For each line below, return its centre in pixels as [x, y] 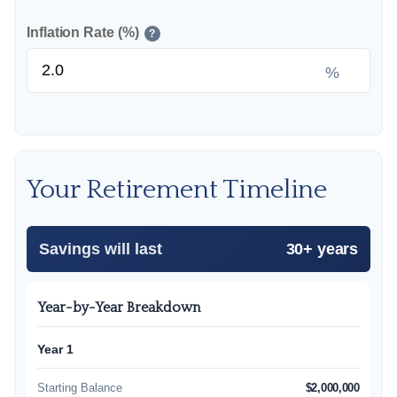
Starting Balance [80, 388]
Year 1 [55, 349]
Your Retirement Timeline [177, 190]
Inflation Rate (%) [83, 32]
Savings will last [101, 249]
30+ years [322, 249]
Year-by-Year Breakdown [119, 307]
